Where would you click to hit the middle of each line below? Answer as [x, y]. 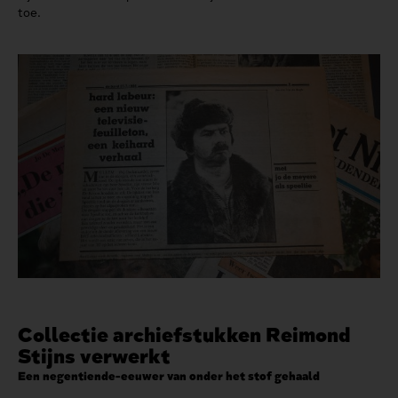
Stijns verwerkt [94, 357]
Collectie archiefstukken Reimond [184, 335]
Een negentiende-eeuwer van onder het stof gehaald [169, 377]
